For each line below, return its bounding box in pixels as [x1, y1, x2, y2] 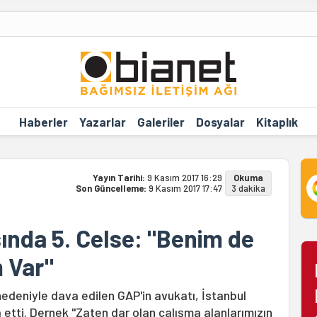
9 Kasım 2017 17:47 [148, 183, 222, 194]
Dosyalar [195, 114, 245, 129]
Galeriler [137, 114, 185, 129]
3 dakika [231, 183, 265, 194]
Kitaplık [255, 114, 298, 129]
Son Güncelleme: [75, 183, 149, 194]
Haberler [18, 114, 68, 129]
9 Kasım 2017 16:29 [146, 172, 222, 183]
